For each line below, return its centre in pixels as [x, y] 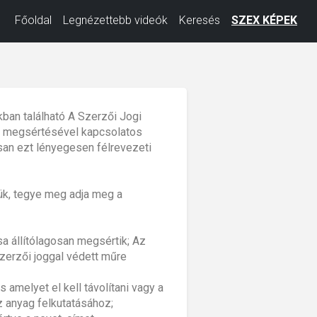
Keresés [200, 20]
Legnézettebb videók [115, 20]
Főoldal [33, 20]
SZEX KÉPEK [264, 20]
